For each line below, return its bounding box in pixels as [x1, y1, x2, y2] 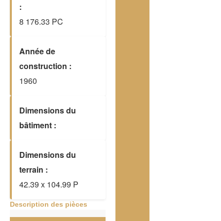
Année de [19, 45, 55, 57]
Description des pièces [10, 200, 87, 209]
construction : [19, 60, 72, 72]
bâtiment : [19, 119, 56, 131]
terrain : [19, 164, 48, 176]
